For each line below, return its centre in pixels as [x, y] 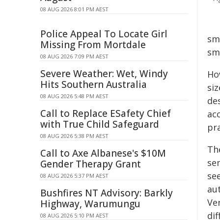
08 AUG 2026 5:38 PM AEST [74, 136]
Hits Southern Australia [94, 84]
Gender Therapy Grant [91, 164]
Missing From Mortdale [93, 45]
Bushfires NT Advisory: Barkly [107, 193]
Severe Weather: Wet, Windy [104, 74]
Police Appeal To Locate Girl [104, 34]
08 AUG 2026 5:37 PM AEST [74, 176]
